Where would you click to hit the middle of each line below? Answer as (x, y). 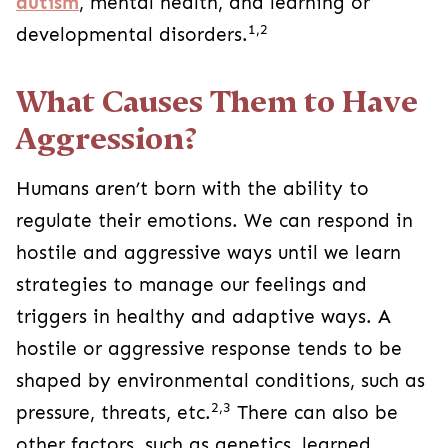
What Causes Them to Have (217, 101)
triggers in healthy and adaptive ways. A (203, 316)
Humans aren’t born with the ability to (192, 188)
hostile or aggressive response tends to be (209, 348)
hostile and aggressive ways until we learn (208, 252)
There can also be (314, 412)
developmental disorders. (132, 34)
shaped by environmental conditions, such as (220, 380)
